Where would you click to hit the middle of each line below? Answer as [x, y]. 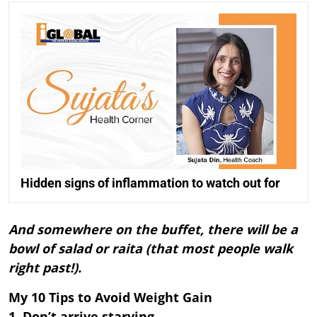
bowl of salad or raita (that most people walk [151, 248]
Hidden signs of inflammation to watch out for [150, 183]
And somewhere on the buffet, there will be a [153, 229]
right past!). [45, 267]
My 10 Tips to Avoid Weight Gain [110, 297]
